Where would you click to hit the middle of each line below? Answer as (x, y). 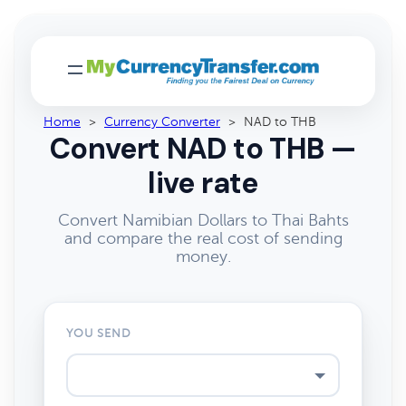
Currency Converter (162, 122)
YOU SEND (99, 333)
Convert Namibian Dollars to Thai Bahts (203, 220)
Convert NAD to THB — (203, 149)
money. (203, 256)
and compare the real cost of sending (203, 238)
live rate (203, 183)
